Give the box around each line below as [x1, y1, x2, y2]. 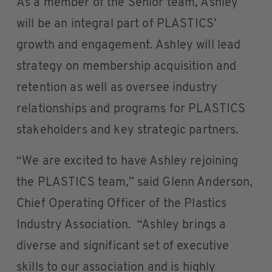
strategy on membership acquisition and [16, 61, 237, 73]
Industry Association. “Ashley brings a [16, 219, 226, 231]
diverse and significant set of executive [16, 240, 229, 253]
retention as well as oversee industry [16, 82, 218, 94]
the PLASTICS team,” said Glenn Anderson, [16, 177, 253, 189]
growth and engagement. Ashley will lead [16, 39, 241, 52]
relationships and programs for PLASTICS [16, 103, 246, 115]
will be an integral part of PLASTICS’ [16, 18, 217, 30]
